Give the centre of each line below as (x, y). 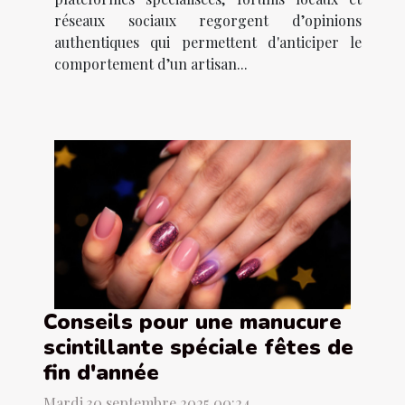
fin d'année (101, 373)
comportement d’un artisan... (151, 63)
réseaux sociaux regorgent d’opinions (208, 20)
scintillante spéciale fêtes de (198, 348)
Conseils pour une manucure (193, 322)
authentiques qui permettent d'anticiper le (208, 42)
